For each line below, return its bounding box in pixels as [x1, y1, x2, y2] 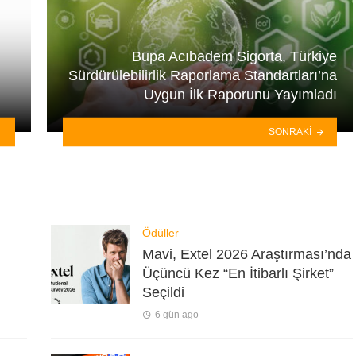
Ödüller [142, 226, 179, 240]
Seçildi [142, 284, 184, 300]
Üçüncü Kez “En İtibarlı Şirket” [142, 265, 334, 281]
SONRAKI [269, 126, 312, 137]
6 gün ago [154, 308, 199, 320]
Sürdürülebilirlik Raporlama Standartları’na [68, 67, 337, 83]
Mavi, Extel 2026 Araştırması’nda [142, 246, 351, 262]
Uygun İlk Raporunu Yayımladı [144, 86, 337, 103]
